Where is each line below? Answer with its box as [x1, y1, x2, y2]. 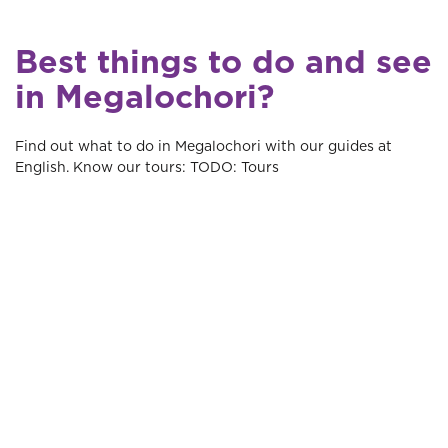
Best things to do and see [15, 47, 432, 79]
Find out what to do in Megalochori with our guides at [15, 140, 392, 154]
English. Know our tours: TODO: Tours [15, 161, 279, 175]
